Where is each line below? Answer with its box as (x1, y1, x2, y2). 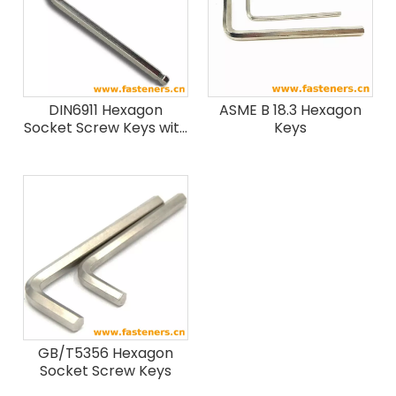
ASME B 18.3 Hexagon (219, 100, 362, 120)
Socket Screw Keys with (23, 118, 188, 138)
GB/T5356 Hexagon (38, 343, 173, 363)
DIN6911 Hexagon (49, 100, 163, 120)
